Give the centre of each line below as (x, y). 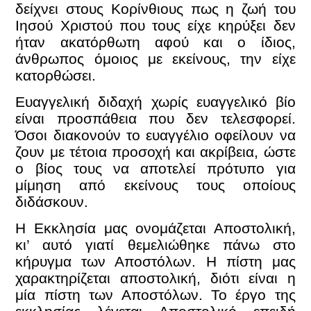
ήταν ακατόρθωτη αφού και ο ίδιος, (155, 42)
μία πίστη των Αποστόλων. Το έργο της (155, 295)
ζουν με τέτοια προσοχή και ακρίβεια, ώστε (155, 151)
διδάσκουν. (54, 201)
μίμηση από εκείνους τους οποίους (155, 185)
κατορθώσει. (58, 75)
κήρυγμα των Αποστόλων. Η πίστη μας (155, 262)
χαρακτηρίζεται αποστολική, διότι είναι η (155, 278)
